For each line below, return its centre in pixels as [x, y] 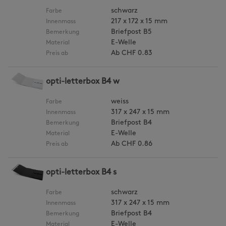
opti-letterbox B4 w [83, 82]
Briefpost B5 [130, 32]
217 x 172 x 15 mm [138, 21]
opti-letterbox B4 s [81, 173]
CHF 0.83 [137, 53]
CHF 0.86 [137, 144]
